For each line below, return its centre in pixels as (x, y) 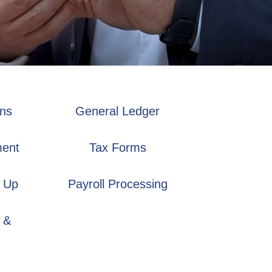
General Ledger (117, 111)
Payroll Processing (117, 184)
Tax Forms (117, 148)
